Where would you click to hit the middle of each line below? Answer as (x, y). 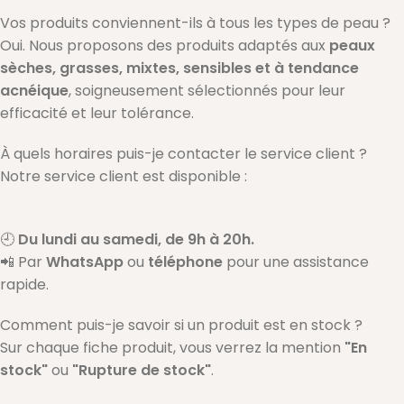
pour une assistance (296, 262)
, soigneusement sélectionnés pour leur (207, 90)
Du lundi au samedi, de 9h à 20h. (136, 239)
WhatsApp (85, 262)
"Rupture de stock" (142, 370)
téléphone (185, 262)
